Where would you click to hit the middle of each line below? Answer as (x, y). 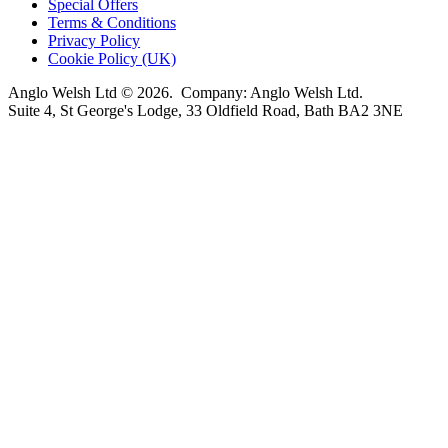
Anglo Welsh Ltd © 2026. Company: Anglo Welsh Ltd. (185, 93)
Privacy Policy (94, 41)
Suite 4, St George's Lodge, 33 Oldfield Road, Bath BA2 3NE (205, 111)
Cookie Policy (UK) (112, 59)
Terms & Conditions (112, 23)
